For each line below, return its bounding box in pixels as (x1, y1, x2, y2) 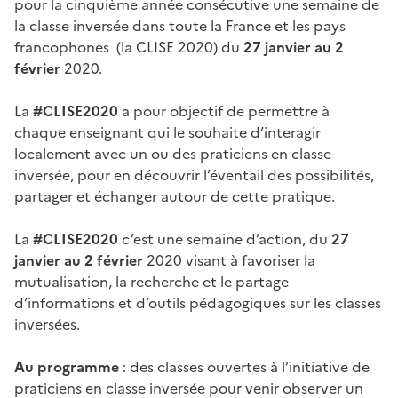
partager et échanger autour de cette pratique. (14, 185, 335, 207)
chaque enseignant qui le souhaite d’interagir (14, 121, 321, 143)
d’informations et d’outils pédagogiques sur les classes (14, 291, 381, 314)
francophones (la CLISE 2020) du (14, 36, 243, 58)
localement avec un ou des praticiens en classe (14, 142, 331, 164)
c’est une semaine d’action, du (118, 227, 331, 250)
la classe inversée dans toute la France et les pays (14, 14, 346, 36)
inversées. (14, 313, 80, 335)
